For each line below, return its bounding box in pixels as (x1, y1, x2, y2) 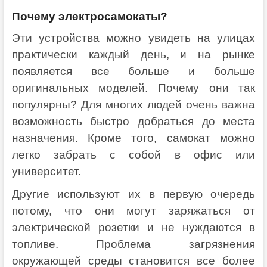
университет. (11, 165, 81, 178)
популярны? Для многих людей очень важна (11, 98, 256, 111)
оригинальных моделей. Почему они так (11, 82, 256, 95)
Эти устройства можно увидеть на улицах (11, 32, 256, 45)
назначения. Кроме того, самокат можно (11, 132, 256, 145)
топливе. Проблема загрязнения (11, 238, 256, 251)
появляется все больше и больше (11, 65, 256, 78)
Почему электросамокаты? (11, 10, 167, 23)
